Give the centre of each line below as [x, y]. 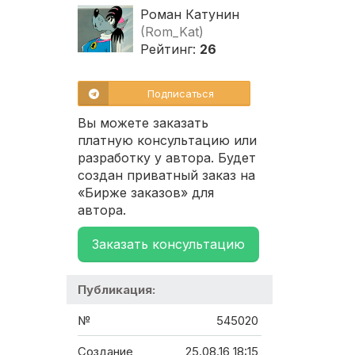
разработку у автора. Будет [167, 158]
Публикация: [116, 290]
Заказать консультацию [168, 244]
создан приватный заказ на [166, 176]
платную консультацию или [167, 141]
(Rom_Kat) [172, 32]
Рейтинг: [170, 50]
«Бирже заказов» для [146, 193]
